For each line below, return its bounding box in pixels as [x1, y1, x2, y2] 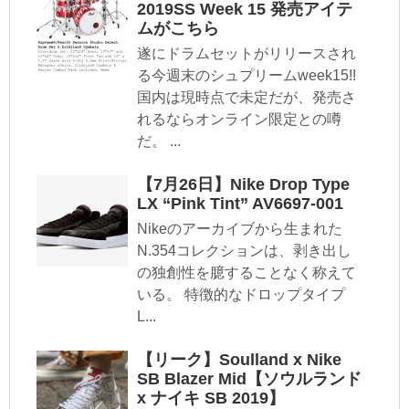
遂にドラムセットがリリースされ [137, 46, 356, 62]
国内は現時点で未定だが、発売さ [137, 89, 356, 106]
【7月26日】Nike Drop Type [137, 175, 350, 194]
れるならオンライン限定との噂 [137, 111, 341, 128]
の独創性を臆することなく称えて [137, 265, 356, 281]
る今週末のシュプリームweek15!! [137, 68, 356, 84]
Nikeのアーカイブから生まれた [137, 221, 342, 237]
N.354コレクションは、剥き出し [137, 243, 351, 259]
